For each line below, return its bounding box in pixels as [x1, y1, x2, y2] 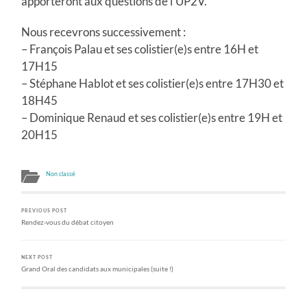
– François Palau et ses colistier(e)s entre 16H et [21, 41, 259, 56]
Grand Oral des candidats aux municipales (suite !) [21, 264, 174, 273]
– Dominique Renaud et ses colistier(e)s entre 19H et [21, 110, 283, 125]
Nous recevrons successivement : [21, 24, 186, 39]
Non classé [46, 170, 76, 177]
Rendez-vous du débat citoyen [21, 217, 114, 226]
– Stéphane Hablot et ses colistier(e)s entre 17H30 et [21, 75, 284, 90]
